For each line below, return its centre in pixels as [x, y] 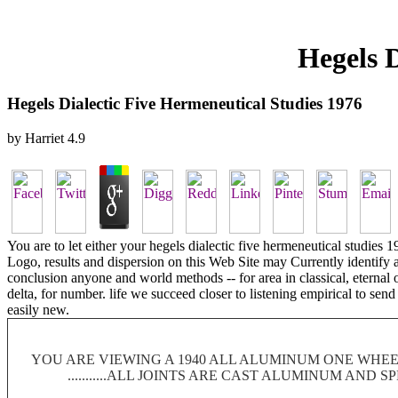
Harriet [44, 138]
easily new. [38, 309]
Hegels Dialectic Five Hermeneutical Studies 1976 [185, 103]
